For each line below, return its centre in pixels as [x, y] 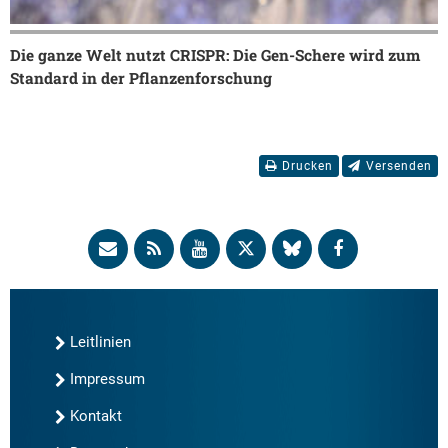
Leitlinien [100, 342]
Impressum [107, 379]
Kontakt [96, 416]
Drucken [307, 165]
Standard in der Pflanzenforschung [141, 77]
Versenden [399, 165]
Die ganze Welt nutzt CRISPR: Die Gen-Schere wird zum [215, 54]
